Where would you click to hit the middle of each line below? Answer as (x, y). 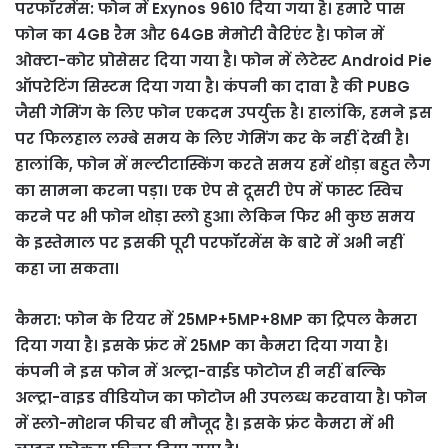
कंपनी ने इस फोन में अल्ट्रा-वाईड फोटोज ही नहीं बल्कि (200, 371)
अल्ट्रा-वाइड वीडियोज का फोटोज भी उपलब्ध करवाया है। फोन (221, 397)
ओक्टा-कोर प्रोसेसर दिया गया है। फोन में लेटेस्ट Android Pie (223, 60)
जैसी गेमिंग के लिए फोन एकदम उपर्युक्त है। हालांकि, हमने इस (223, 112)
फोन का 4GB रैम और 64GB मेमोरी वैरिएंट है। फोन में (199, 34)
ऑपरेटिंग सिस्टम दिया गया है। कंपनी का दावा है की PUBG (212, 86)
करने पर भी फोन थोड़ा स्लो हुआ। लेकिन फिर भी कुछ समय (215, 216)
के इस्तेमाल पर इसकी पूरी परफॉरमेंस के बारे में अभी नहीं (209, 242)
